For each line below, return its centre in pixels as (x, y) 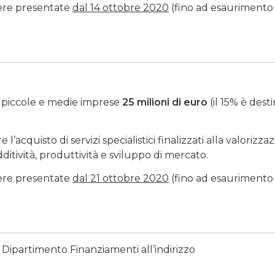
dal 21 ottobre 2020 (121, 179)
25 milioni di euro (165, 103)
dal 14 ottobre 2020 (121, 8)
